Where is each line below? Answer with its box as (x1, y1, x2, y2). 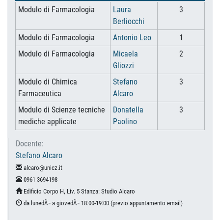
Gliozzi (112, 61, 134, 70)
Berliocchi (112, 17, 144, 26)
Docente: (16, 139, 44, 148)
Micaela (112, 49, 138, 58)
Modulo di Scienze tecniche (18, 105, 105, 114)
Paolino (112, 117, 137, 126)
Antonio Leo (112, 33, 151, 42)
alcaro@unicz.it (22, 164, 62, 171)
